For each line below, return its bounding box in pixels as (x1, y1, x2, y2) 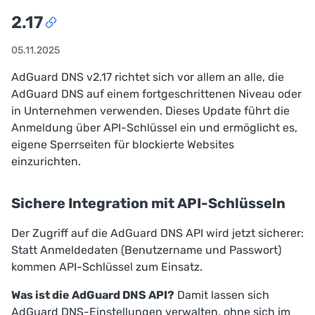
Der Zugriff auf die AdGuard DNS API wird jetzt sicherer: (11, 226, 304, 240)
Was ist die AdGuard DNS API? (11, 288, 174, 302)
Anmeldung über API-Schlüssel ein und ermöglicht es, (11, 120, 297, 134)
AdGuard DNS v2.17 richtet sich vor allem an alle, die (11, 70, 284, 84)
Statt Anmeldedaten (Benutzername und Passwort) (11, 243, 281, 257)
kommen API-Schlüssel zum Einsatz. (11, 259, 202, 274)
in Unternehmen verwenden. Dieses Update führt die (11, 103, 290, 117)
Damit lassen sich (174, 288, 269, 302)
